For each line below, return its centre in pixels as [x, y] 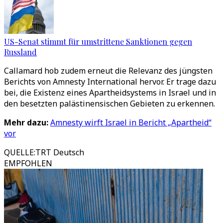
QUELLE [19, 152]
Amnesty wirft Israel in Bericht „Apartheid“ [131, 122]
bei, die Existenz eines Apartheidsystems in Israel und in [110, 93]
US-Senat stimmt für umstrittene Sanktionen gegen [98, 42]
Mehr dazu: [27, 122]
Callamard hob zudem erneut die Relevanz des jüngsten [108, 71]
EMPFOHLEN [28, 163]
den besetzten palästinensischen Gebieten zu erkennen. [110, 104]
